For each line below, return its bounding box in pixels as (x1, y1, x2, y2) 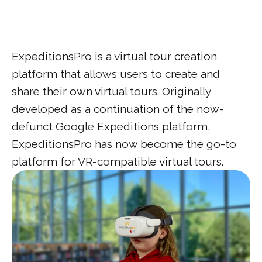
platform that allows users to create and (12, 67, 220, 80)
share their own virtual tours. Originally (12, 85, 211, 98)
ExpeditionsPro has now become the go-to (12, 137, 236, 150)
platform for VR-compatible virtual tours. (12, 155, 223, 168)
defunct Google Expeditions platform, (12, 120, 211, 133)
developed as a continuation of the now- (12, 102, 224, 115)
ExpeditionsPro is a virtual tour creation (12, 50, 217, 63)
